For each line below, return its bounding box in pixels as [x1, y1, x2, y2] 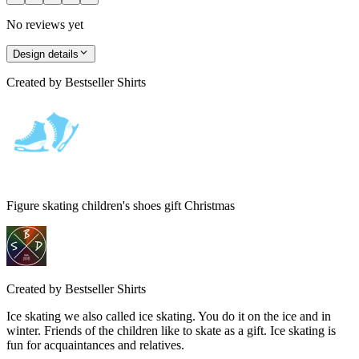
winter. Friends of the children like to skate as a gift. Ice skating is [6, 324, 336, 338]
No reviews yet [6, 17, 83, 31]
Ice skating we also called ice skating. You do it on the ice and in [6, 309, 331, 324]
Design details [13, 48, 79, 61]
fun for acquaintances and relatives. [6, 338, 184, 353]
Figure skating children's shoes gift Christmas [6, 199, 235, 213]
